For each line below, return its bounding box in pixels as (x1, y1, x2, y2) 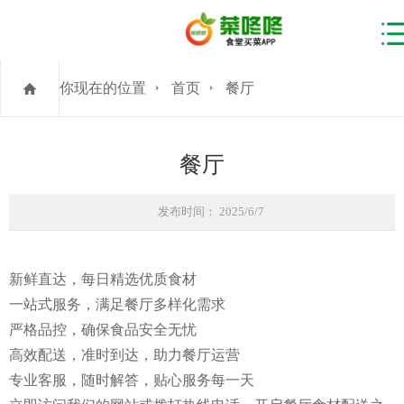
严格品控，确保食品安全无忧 (9, 321, 197, 337)
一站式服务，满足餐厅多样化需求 (9, 296, 225, 312)
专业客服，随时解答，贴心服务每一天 (9, 372, 254, 388)
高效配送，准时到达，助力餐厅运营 (9, 346, 240, 363)
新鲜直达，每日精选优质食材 (9, 271, 197, 287)
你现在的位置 (60, 79, 146, 96)
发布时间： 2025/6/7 (158, 204, 264, 218)
